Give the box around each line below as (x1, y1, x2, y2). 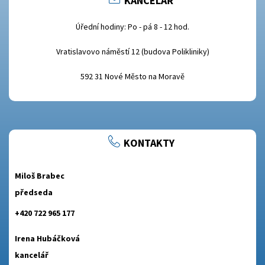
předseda (15, 187, 53, 198)
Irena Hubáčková (15, 233, 80, 244)
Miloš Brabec (15, 170, 64, 182)
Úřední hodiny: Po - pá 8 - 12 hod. (76, 21, 189, 33)
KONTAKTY (123, 136, 174, 150)
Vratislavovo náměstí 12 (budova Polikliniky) (56, 46, 209, 57)
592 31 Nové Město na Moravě (80, 71, 185, 82)
